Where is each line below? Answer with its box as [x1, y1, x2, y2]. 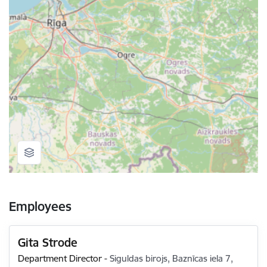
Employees [9, 198, 72, 215]
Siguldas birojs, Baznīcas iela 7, [110, 253, 234, 265]
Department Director [18, 253, 103, 265]
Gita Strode [18, 235, 78, 250]
